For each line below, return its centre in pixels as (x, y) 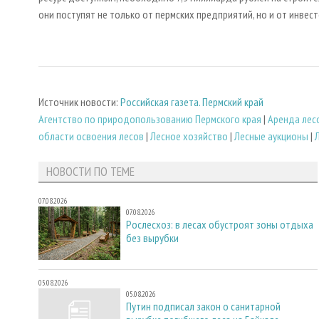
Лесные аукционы (271, 136)
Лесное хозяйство (189, 136)
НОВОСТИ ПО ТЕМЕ (90, 172)
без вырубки (152, 238)
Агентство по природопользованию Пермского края (150, 119)
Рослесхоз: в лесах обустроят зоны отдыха (220, 225)
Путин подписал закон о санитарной (203, 306)
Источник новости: (79, 101)
